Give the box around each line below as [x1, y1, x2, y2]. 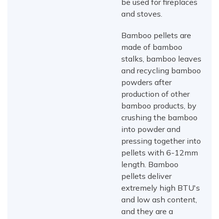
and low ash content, [121, 195, 197, 205]
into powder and [121, 124, 181, 134]
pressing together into [121, 136, 201, 146]
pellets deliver [121, 171, 172, 181]
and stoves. [121, 9, 163, 19]
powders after [121, 77, 172, 88]
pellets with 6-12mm [121, 148, 198, 158]
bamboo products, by [121, 101, 197, 111]
